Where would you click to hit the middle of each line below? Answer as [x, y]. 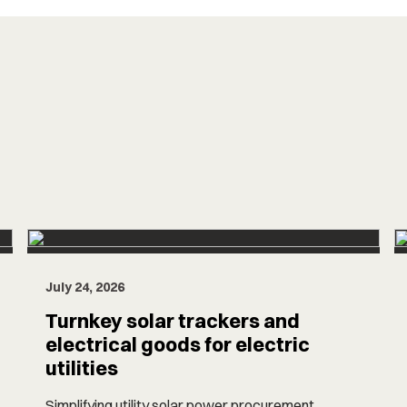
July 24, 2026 [85, 288]
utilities [82, 368]
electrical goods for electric [178, 345]
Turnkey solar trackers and [173, 321]
